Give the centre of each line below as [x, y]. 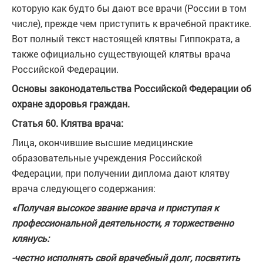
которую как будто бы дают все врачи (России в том [129, 8]
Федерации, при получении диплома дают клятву [121, 173]
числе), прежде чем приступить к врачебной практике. [131, 23]
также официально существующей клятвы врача [121, 54]
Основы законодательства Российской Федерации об [131, 88]
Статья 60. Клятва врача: [68, 123]
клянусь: [31, 238]
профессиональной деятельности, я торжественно [123, 223]
